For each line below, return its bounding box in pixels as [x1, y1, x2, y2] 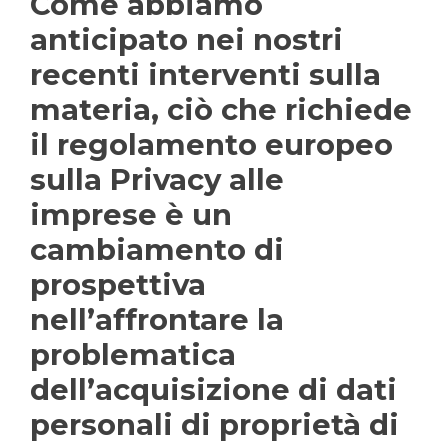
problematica [30, 337, 236, 372]
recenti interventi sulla [30, 57, 381, 92]
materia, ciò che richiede [30, 92, 412, 127]
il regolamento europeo [30, 127, 393, 162]
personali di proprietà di [30, 407, 399, 442]
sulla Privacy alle [30, 162, 284, 197]
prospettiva [30, 267, 206, 302]
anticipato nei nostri [30, 22, 343, 57]
